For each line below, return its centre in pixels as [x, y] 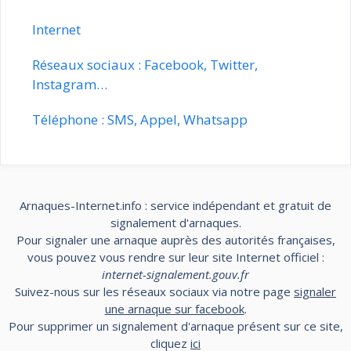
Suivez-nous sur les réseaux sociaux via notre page [154, 291]
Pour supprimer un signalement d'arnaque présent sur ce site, [175, 326]
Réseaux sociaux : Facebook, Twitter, [145, 64]
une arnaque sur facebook [174, 308]
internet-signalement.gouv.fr [175, 274]
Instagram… [70, 84]
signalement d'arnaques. [175, 222]
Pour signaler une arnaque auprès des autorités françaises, [175, 239]
